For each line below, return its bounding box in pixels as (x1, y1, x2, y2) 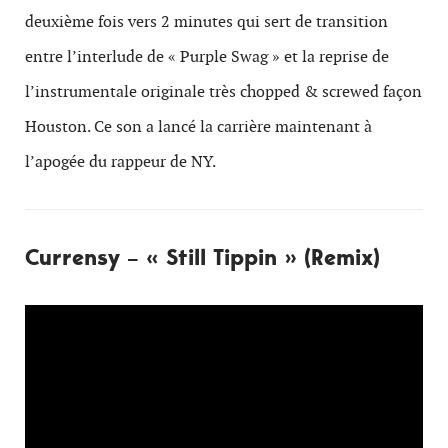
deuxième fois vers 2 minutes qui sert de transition (25, 11, 388, 32)
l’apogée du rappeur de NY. (25, 151, 216, 172)
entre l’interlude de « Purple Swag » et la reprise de (25, 46, 389, 67)
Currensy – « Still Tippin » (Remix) (25, 242, 380, 272)
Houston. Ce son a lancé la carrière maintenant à (25, 116, 372, 137)
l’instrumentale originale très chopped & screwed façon (25, 81, 422, 102)
